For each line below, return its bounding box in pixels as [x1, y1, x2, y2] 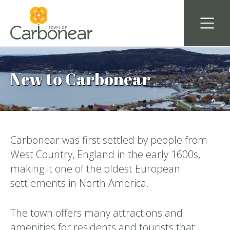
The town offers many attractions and [10, 206, 183, 220]
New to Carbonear [10, 67, 150, 90]
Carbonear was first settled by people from [10, 133, 207, 147]
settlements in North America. [10, 176, 149, 190]
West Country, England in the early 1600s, [10, 147, 200, 161]
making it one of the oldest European [10, 162, 180, 176]
